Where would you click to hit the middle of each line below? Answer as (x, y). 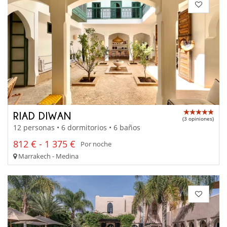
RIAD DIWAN (42, 116)
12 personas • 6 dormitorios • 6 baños (77, 127)
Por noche (96, 144)
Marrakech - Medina (48, 156)
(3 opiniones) (198, 119)
